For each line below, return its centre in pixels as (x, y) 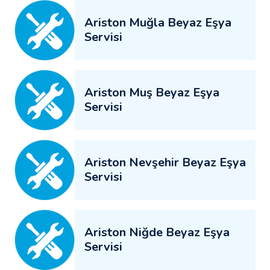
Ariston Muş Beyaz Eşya (152, 92)
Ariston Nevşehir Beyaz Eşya (165, 162)
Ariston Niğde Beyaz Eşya (157, 232)
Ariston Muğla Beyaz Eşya (158, 22)
